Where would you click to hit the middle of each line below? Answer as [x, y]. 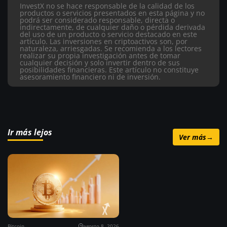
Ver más [193, 137]
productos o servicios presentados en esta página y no [112, 13]
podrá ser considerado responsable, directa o [97, 20]
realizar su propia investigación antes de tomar [100, 56]
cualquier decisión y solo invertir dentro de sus [100, 63]
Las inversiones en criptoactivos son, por [119, 42]
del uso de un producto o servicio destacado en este [108, 34]
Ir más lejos [30, 132]
